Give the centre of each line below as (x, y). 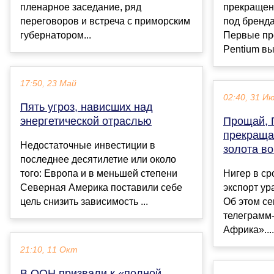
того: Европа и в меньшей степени (99, 174)
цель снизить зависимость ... (84, 202)
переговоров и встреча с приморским (105, 21)
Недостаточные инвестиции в (88, 146)
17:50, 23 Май (48, 84)
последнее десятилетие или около (98, 160)
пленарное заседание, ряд (81, 7)
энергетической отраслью (86, 121)
